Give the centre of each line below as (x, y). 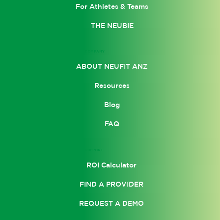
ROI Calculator (111, 165)
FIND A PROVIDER (111, 184)
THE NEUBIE (112, 26)
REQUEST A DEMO (111, 203)
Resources (112, 85)
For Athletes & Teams (112, 7)
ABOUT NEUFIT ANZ (112, 66)
